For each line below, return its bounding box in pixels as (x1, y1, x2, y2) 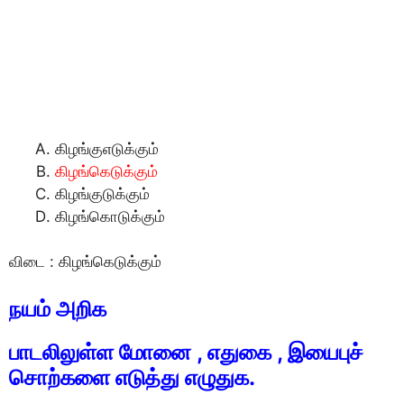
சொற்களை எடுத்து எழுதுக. (9, 363, 255, 390)
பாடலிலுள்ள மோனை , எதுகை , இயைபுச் (9, 338, 363, 365)
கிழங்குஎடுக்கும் (55, 139, 159, 158)
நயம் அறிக (9, 295, 106, 322)
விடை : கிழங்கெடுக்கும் (9, 252, 161, 271)
